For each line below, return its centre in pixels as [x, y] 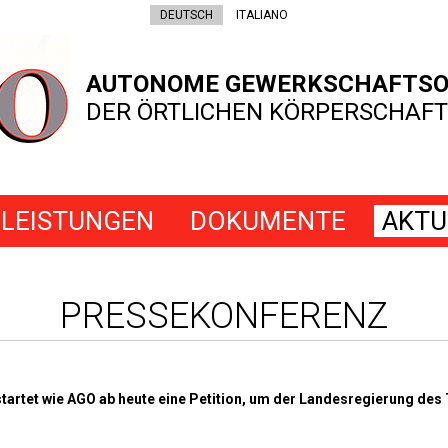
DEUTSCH [186, 15]
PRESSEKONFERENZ [224, 316]
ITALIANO [262, 15]
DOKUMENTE [267, 221]
